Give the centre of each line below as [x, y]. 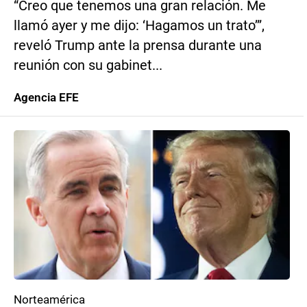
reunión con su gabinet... [88, 65]
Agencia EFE [46, 97]
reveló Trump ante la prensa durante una [138, 46]
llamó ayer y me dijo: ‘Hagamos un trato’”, [139, 26]
